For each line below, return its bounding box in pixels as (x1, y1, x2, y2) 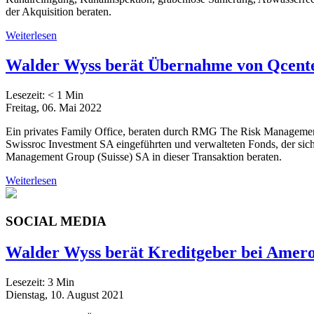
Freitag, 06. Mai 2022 (6, 101, 102, 114)
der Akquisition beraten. (6, 5, 111, 18)
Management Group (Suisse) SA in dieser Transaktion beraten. (6, 150, 282, 163)
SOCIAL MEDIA (6, 214, 107, 229)
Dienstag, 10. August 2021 (6, 289, 124, 301)
